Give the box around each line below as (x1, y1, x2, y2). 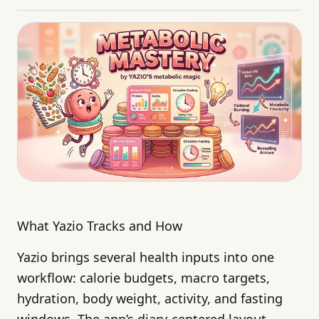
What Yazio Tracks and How (17, 216, 182, 234)
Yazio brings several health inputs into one (17, 248, 274, 266)
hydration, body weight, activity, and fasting (17, 289, 283, 307)
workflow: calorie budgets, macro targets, (17, 268, 270, 286)
